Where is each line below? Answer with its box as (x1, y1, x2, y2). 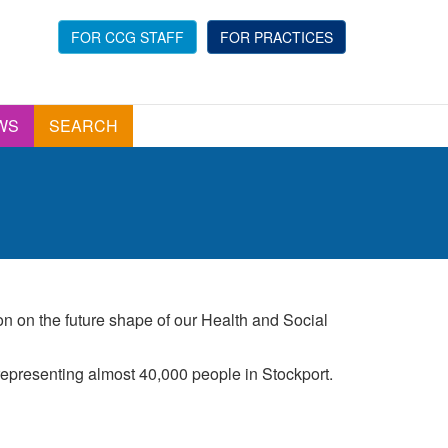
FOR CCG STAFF (71, 27, 184, 47)
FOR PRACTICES (220, 27, 333, 47)
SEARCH (49, 114, 118, 137)
